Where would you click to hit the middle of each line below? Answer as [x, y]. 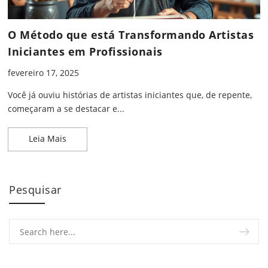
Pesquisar [35, 190]
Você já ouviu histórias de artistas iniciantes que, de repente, [130, 95]
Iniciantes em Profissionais [85, 52]
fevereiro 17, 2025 [43, 73]
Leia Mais [48, 139]
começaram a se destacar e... [66, 109]
